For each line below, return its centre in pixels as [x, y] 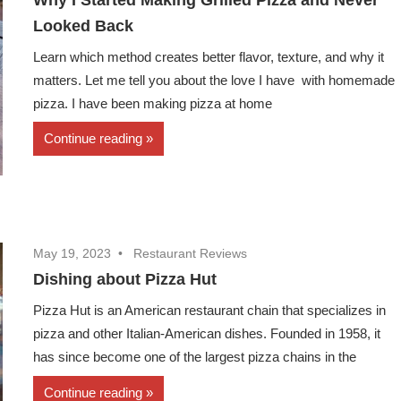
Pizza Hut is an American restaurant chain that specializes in [210, 311]
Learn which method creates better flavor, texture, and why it [209, 56]
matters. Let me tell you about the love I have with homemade [214, 80]
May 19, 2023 [73, 254]
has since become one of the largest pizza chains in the [195, 357]
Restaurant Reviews [191, 254]
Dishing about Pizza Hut [125, 280]
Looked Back [84, 26]
